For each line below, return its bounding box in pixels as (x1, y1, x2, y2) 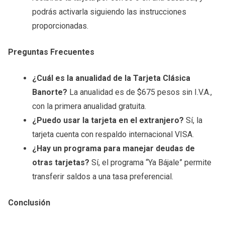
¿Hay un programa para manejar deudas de (32, 144, 195, 153)
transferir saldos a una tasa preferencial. (32, 172, 173, 181)
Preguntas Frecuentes (8, 47, 94, 57)
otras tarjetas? (32, 158, 89, 167)
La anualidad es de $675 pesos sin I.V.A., (67, 87, 212, 97)
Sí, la (184, 116, 202, 125)
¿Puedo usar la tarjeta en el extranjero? (32, 116, 184, 125)
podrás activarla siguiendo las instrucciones (32, 7, 186, 17)
